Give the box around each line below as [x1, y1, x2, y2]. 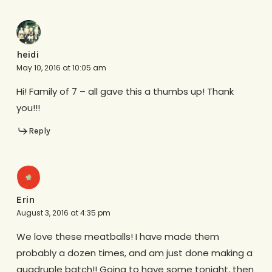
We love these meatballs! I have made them [16, 229, 219, 243]
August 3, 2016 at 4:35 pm [16, 207, 110, 218]
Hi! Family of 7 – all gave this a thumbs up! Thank [16, 85, 234, 98]
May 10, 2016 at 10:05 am [16, 63, 106, 73]
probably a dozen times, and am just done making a [16, 246, 253, 259]
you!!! [16, 101, 40, 115]
